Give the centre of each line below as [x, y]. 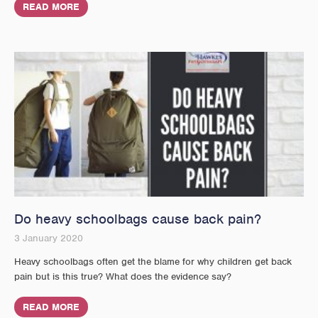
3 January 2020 [49, 238]
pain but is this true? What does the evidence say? [123, 276]
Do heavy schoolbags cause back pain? [138, 219]
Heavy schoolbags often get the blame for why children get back [153, 261]
